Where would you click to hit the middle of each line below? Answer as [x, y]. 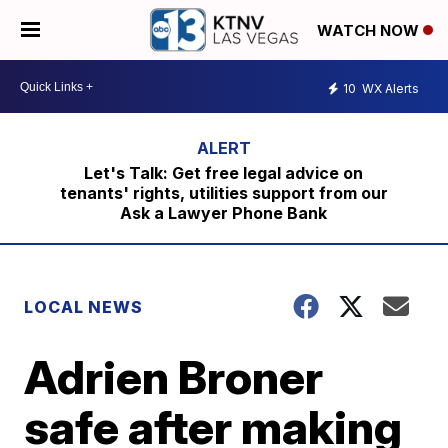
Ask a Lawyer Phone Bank [224, 213]
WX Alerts [389, 88]
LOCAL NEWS [84, 307]
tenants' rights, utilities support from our [223, 193]
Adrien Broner [174, 377]
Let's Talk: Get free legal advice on [224, 173]
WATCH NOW [370, 31]
